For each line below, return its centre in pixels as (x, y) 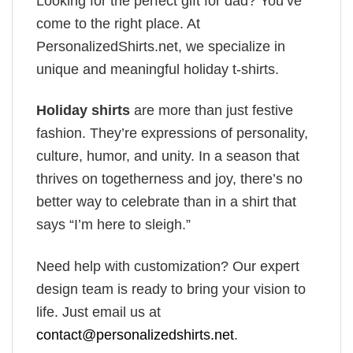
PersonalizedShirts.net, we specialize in (161, 46)
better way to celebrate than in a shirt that (166, 202)
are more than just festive (212, 111)
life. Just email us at (98, 312)
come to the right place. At (118, 23)
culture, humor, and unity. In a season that (168, 156)
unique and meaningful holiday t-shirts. (158, 69)
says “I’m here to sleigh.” (113, 225)
